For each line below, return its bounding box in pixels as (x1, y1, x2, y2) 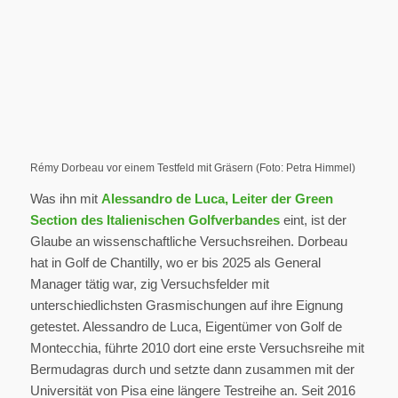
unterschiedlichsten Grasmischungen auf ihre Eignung (29, 298, 343, 314)
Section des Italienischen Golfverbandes (29, 212, 280, 228)
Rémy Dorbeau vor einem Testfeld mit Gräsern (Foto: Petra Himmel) (29, 162, 355, 175)
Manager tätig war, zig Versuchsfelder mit (29, 276, 269, 292)
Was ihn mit (29, 191, 101, 207)
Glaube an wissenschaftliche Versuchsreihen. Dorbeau (29, 234, 347, 250)
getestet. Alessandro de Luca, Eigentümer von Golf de (29, 319, 342, 335)
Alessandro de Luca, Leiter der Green (100, 191, 333, 207)
